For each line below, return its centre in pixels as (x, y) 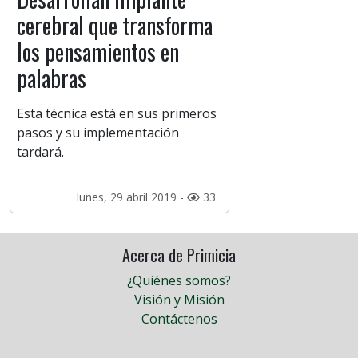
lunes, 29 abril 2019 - (131, 197)
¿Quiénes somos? (179, 281)
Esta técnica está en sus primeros (117, 114)
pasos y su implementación (98, 133)
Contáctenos (179, 319)
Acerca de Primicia (179, 255)
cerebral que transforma (115, 26)
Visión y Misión (179, 300)
